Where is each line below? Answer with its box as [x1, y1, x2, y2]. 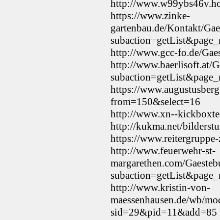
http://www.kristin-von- [110, 181, 210, 193]
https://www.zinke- [110, 9, 190, 22]
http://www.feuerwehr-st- [110, 144, 216, 157]
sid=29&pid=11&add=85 [110, 206, 217, 218]
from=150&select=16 [110, 95, 200, 108]
